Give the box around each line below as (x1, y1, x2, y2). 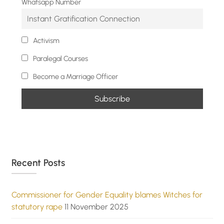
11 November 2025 (64, 202, 128, 212)
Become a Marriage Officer (31, 72, 118, 81)
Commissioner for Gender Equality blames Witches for (11, 190, 202, 200)
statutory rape (11, 202, 62, 212)
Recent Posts (11, 157, 65, 169)
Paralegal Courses (31, 54, 88, 63)
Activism (31, 36, 59, 45)
